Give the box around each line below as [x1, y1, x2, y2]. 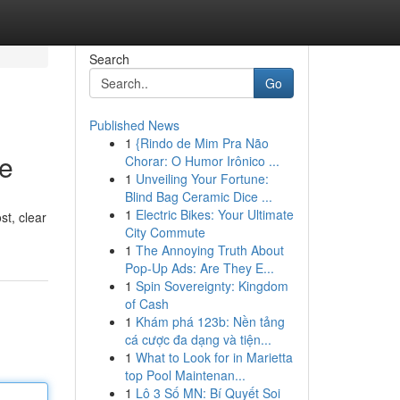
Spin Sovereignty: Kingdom [135, 277, 288, 295]
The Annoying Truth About [135, 241, 284, 259]
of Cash [124, 295, 169, 312]
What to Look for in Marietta [135, 348, 293, 366]
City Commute [124, 223, 205, 241]
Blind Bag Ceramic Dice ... [124, 187, 272, 205]
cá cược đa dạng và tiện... [124, 330, 271, 348]
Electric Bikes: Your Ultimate [135, 205, 294, 223]
